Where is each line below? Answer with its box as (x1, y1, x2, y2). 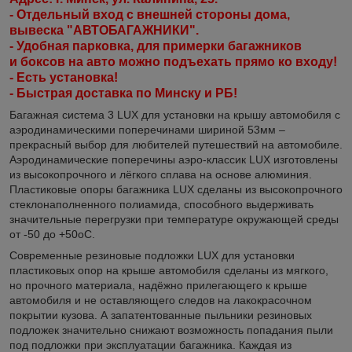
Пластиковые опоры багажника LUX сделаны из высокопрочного (9, 182, 343, 196)
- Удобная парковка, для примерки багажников (9, 38, 302, 53)
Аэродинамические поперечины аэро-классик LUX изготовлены (9, 152, 338, 166)
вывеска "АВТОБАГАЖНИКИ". (9, 23, 199, 37)
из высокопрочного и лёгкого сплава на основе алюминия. (9, 167, 312, 181)
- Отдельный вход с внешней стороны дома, (9, 7, 290, 21)
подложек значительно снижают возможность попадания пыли (9, 323, 333, 336)
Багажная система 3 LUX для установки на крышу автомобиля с (9, 108, 340, 121)
